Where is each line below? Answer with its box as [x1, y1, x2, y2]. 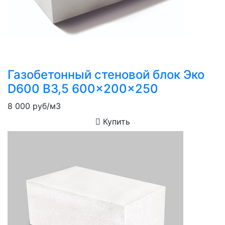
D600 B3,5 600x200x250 [8, 81, 158, 96]
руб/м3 [30, 100, 61, 111]
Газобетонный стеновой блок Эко [8, 67, 204, 82]
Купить [100, 116, 130, 127]
